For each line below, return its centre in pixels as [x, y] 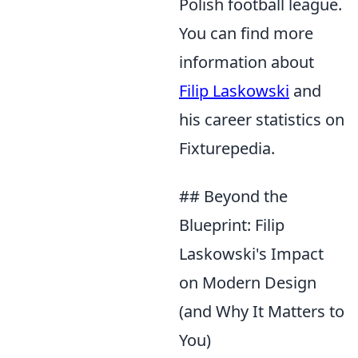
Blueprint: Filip [232, 225]
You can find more [246, 33]
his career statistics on [262, 119]
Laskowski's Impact [251, 254]
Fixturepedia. [227, 148]
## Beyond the [233, 196]
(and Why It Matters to [262, 311]
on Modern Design [248, 282]
